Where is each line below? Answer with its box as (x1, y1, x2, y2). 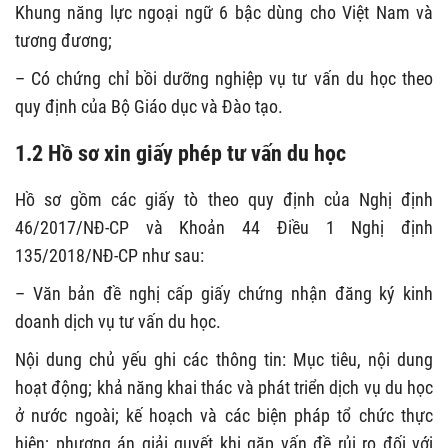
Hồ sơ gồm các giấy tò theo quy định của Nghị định (15, 189, 433, 210)
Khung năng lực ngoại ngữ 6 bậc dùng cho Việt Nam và (15, 2, 433, 23)
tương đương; (15, 30, 112, 51)
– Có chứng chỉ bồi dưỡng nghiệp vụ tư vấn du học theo (15, 68, 433, 89)
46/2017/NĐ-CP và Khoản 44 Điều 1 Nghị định (15, 217, 433, 238)
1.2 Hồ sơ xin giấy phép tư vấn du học (15, 140, 346, 166)
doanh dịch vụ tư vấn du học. (15, 311, 221, 332)
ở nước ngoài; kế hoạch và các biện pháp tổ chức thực (15, 405, 433, 426)
